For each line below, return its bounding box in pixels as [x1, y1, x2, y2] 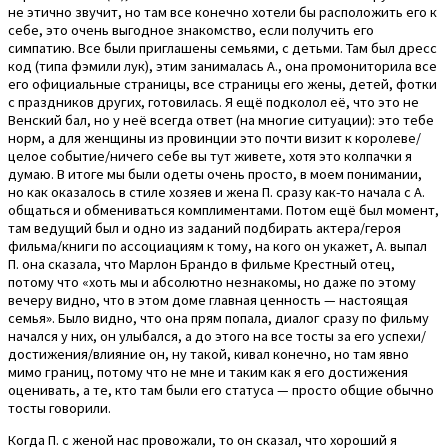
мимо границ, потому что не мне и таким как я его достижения [8, 362, 408, 381]
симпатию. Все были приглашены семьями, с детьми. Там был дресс [8, 38, 437, 57]
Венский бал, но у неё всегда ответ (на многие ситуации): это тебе [8, 110, 434, 129]
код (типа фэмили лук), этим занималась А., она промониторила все [8, 56, 437, 75]
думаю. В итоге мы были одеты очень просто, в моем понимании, [8, 164, 422, 183]
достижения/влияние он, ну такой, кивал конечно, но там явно [8, 344, 409, 363]
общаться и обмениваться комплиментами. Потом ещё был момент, [8, 200, 439, 219]
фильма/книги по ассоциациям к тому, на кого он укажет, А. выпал [8, 236, 427, 255]
